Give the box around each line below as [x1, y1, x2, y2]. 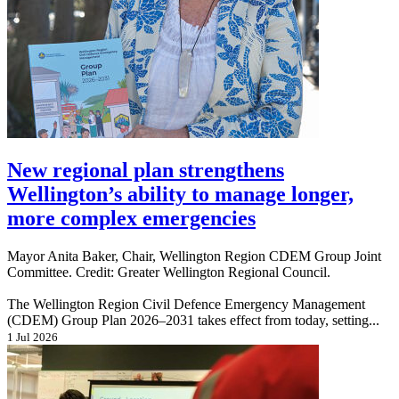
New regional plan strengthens [7, 159, 284, 183]
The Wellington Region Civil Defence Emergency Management [7, 297, 365, 313]
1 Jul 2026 [7, 330, 58, 345]
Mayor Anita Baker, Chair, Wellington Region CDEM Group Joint [7, 248, 381, 265]
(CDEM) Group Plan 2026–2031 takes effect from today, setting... [7, 313, 379, 329]
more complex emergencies [7, 207, 256, 231]
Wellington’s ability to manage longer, [7, 183, 354, 207]
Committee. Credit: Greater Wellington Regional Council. [7, 265, 330, 281]
